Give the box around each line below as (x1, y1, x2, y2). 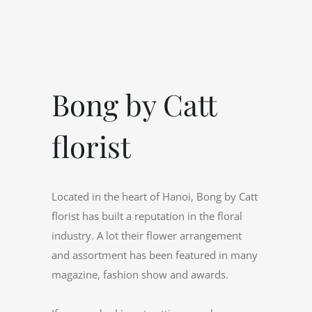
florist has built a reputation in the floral (52, 209, 242, 224)
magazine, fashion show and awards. (52, 267, 228, 282)
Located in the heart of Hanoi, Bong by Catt (52, 189, 258, 204)
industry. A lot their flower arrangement (52, 228, 242, 243)
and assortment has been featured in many (52, 248, 258, 263)
